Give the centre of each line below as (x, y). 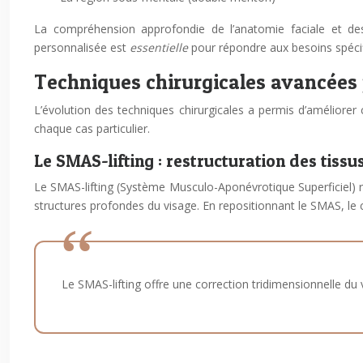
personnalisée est (82, 47)
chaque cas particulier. (92, 128)
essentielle (160, 47)
